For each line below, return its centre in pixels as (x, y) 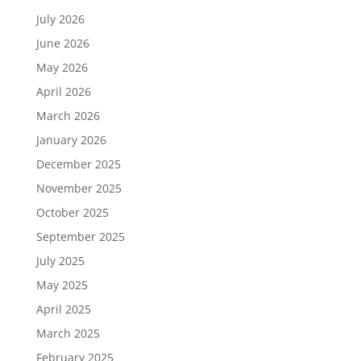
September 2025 (80, 237)
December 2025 (78, 164)
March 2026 (68, 116)
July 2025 (60, 261)
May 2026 (62, 67)
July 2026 (60, 19)
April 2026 (63, 91)
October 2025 (72, 212)
